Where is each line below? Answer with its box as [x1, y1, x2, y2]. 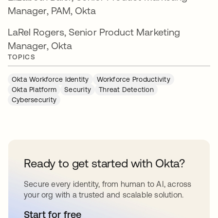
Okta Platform [12, 85, 57, 93]
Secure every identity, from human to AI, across [24, 179, 192, 188]
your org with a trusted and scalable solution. [24, 190, 184, 199]
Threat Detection [99, 85, 154, 93]
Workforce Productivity [96, 75, 170, 83]
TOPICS [8, 53, 36, 61]
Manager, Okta [8, 40, 73, 51]
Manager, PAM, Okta [8, 5, 96, 16]
